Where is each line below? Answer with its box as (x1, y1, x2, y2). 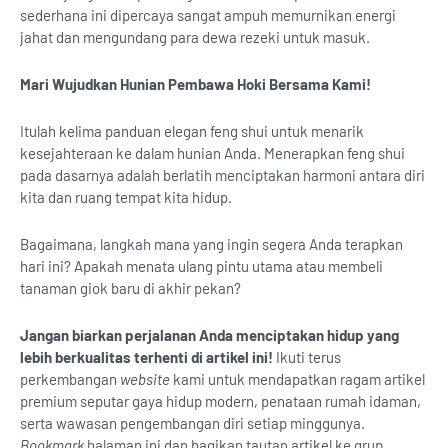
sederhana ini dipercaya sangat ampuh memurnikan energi (20, 6, 396, 25)
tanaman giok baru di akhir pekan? (20, 279, 241, 298)
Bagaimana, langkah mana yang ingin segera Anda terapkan (20, 235, 403, 254)
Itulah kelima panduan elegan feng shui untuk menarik (20, 122, 364, 141)
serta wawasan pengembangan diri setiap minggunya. (20, 414, 365, 433)
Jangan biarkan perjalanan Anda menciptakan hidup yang (20, 326, 399, 345)
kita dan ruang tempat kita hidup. (20, 188, 232, 207)
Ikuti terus (273, 348, 341, 367)
